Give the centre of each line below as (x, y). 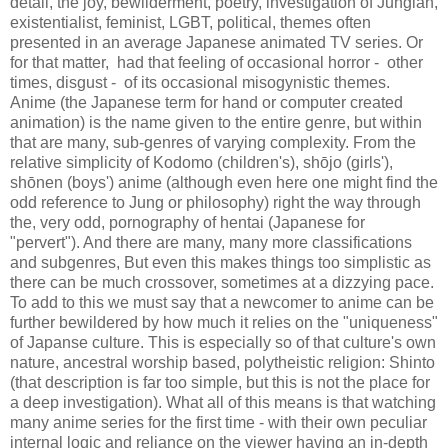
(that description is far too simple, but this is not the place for (220, 382)
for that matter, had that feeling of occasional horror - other (216, 62)
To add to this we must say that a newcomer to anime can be (222, 302)
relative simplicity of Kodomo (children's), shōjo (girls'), (201, 162)
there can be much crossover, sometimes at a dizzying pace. (222, 282)
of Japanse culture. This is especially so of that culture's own (223, 342)
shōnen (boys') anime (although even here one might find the (224, 182)
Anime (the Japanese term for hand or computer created (206, 102)
